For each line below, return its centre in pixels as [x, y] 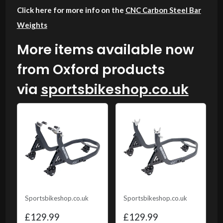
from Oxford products [91, 69]
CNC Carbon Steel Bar [163, 10]
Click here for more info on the [71, 10]
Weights [32, 25]
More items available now [105, 49]
